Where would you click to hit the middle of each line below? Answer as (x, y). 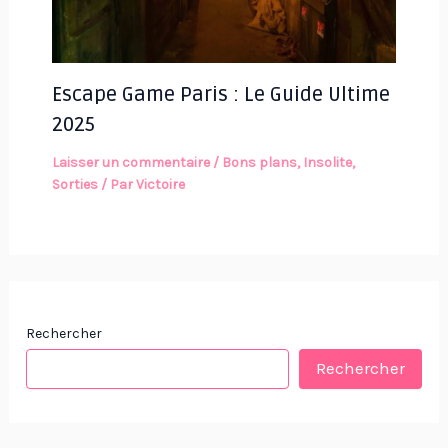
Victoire (160, 184)
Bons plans (259, 162)
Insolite (327, 162)
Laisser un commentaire (130, 162)
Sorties (74, 184)
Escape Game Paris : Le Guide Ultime (220, 94)
